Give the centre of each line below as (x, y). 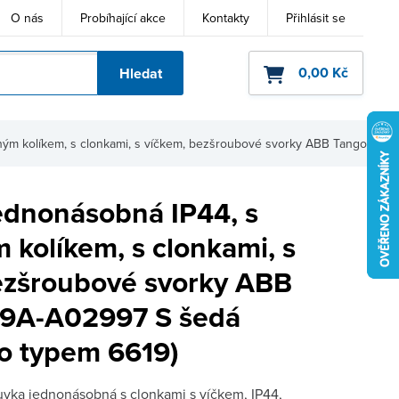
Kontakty (226, 17)
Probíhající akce (123, 17)
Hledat (140, 73)
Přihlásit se (316, 17)
